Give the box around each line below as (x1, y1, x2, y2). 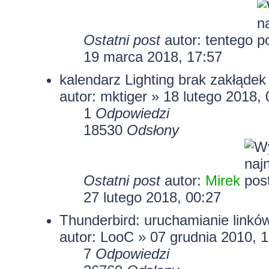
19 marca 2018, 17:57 (83, 48, 222, 65)
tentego (205, 31, 253, 48)
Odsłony (126, 121, 179, 138)
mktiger (100, 88, 147, 104)
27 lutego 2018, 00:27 (83, 189, 221, 205)
